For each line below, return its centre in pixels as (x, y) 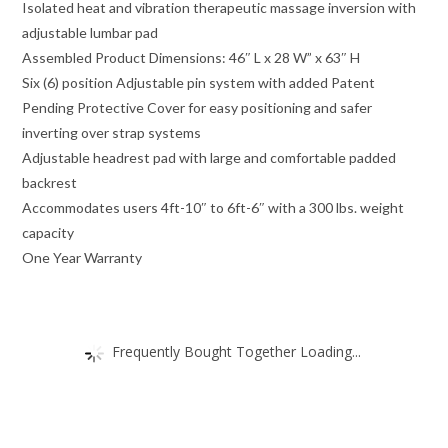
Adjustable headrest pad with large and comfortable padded (209, 158)
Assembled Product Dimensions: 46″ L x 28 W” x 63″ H (191, 58)
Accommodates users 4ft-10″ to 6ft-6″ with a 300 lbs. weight (213, 208)
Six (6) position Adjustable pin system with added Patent (199, 83)
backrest (50, 183)
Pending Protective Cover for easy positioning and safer (197, 108)
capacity (48, 233)
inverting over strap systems (112, 133)
